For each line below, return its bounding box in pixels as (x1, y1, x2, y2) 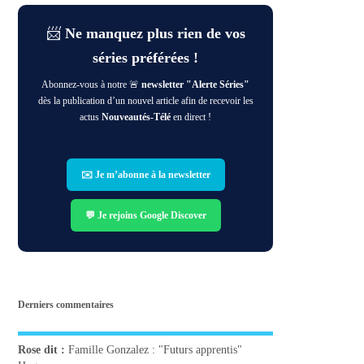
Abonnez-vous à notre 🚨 (41, 79, 142, 91)
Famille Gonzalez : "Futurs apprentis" (68, 344, 243, 357)
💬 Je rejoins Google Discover (84, 210, 206, 222)
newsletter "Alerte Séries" (141, 79, 250, 91)
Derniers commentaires (18, 298, 115, 310)
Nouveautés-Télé (102, 111, 171, 123)
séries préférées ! (93, 50, 199, 67)
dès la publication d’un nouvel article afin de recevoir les (37, 95, 253, 107)
